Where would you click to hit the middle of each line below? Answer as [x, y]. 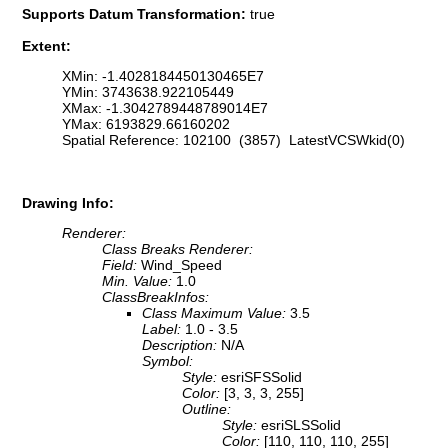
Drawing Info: [68, 202]
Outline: [206, 409]
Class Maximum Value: [216, 313]
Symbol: [167, 361]
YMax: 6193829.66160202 [146, 124]
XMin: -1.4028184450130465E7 [163, 76]
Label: [163, 329]
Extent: [46, 45]
